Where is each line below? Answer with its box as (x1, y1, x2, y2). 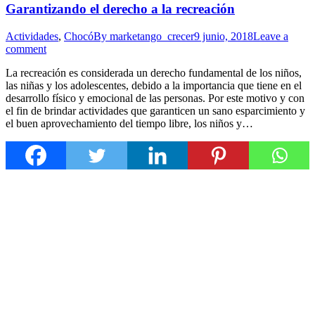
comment (6, 42, 46, 55)
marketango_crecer (110, 30, 194, 42)
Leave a (253, 30, 288, 42)
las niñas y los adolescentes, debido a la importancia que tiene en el (6, 79, 302, 91)
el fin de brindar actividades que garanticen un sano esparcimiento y (6, 104, 305, 117)
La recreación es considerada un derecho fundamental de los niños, (6, 66, 302, 79)
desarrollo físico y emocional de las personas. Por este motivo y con (6, 91, 304, 104)
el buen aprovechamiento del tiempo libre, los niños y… (6, 117, 253, 129)
